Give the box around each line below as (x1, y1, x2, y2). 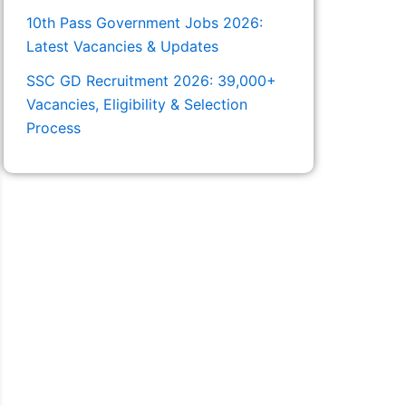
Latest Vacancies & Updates (26, 37, 218, 56)
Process (26, 119, 81, 138)
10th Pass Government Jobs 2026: (26, 14, 263, 33)
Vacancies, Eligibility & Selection (26, 95, 247, 114)
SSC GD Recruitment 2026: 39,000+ (26, 72, 276, 91)
